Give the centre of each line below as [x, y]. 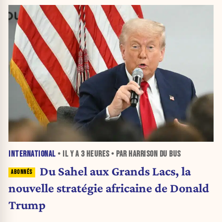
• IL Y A [68, 154]
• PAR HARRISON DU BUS [145, 154]
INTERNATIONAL [32, 154]
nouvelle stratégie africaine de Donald [109, 188]
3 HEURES [95, 154]
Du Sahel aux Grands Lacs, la [115, 171]
